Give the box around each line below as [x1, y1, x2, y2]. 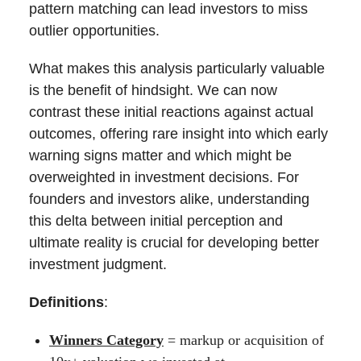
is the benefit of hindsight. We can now [29, 82, 277, 99]
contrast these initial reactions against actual [29, 104, 313, 121]
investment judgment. [29, 256, 167, 273]
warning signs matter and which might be [29, 147, 292, 164]
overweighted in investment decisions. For [29, 169, 299, 186]
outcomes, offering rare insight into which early [29, 126, 328, 143]
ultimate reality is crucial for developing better [29, 234, 319, 251]
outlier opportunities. [29, 23, 160, 39]
